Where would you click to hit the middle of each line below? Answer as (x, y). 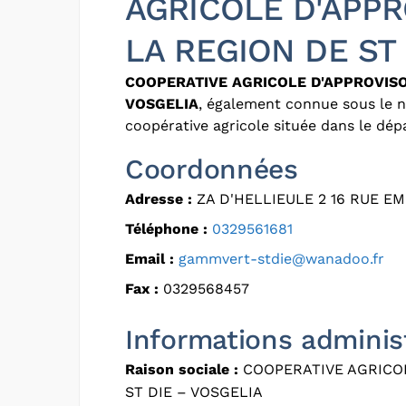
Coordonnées (212, 169)
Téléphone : (166, 228)
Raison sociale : (182, 369)
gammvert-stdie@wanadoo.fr (281, 258)
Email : (150, 258)
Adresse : (159, 198)
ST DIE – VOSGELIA (194, 391)
